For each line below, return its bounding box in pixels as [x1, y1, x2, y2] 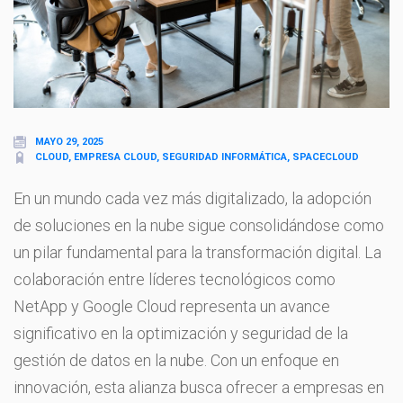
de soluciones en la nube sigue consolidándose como [13, 215, 384, 235]
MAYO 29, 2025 [35, 136, 103, 148]
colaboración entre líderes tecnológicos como [13, 269, 336, 289]
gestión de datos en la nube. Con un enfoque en [13, 350, 339, 370]
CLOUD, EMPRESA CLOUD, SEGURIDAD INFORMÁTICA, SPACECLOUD [35, 150, 359, 163]
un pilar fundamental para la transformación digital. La [13, 242, 381, 262]
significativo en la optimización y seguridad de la [13, 323, 348, 343]
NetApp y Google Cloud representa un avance [13, 296, 330, 316]
